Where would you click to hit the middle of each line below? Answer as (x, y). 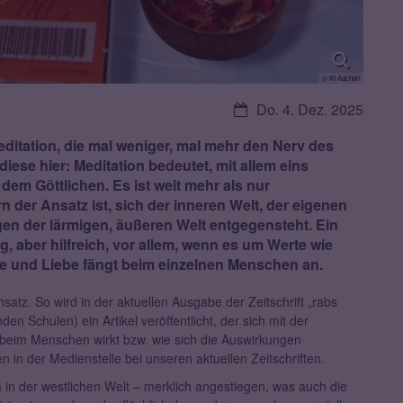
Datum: (256, 109)
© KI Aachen (341, 78)
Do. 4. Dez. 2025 (310, 110)
